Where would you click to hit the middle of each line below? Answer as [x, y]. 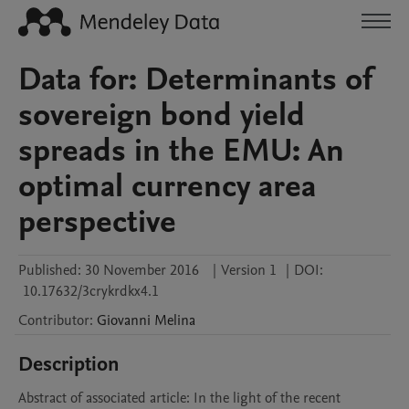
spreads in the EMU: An [181, 151]
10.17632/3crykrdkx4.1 [91, 291]
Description [69, 364]
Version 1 [249, 270]
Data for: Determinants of [196, 79]
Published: [50, 270]
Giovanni [124, 320]
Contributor [54, 320]
